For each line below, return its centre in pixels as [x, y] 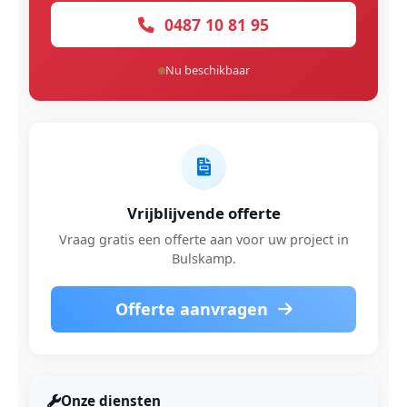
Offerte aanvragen [194, 309]
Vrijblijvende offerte [203, 213]
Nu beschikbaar [207, 70]
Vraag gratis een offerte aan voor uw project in [203, 239]
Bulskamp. [203, 258]
